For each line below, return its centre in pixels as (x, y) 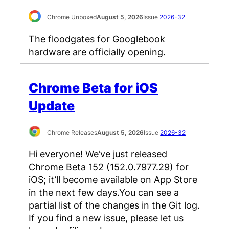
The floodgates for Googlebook (97, 39)
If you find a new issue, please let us (106, 218)
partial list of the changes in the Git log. (114, 205)
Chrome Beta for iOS (93, 88)
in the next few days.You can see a (104, 192)
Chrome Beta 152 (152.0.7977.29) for (109, 167)
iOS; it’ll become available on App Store (113, 180)
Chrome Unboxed (72, 17)
